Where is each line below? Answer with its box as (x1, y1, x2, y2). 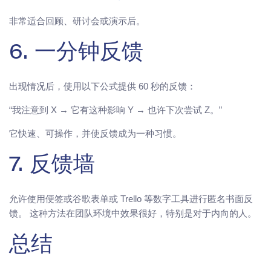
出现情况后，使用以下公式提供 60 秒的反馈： (9, 81, 196, 92)
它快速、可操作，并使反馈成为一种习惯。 (9, 128, 181, 139)
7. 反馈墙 (9, 155, 95, 178)
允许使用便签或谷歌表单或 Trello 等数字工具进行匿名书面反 (9, 194, 253, 204)
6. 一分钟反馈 (9, 43, 143, 65)
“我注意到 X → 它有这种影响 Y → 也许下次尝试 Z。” (9, 105, 222, 116)
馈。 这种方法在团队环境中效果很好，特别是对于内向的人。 (9, 208, 256, 219)
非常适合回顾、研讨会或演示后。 (9, 16, 145, 27)
